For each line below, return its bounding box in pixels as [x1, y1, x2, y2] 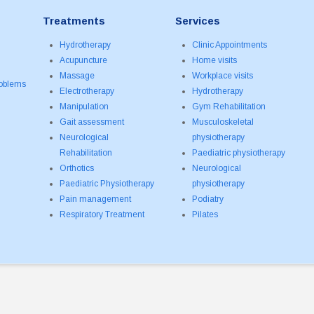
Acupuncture [60, 55, 108, 66]
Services [175, 15, 221, 27]
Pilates [192, 210, 219, 220]
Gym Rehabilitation [192, 102, 266, 112]
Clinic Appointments [192, 40, 268, 50]
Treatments [43, 15, 106, 27]
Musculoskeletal [192, 117, 254, 128]
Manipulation [60, 102, 109, 112]
